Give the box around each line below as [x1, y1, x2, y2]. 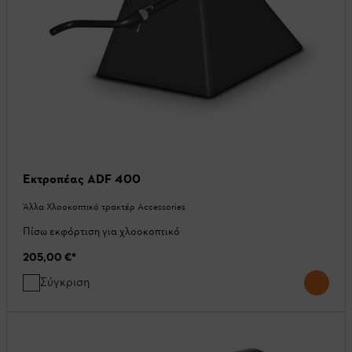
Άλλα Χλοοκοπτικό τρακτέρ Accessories [23, 200, 185, 212]
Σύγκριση [40, 273, 90, 289]
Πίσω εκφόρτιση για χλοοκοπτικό [23, 224, 180, 238]
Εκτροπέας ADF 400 [23, 170, 141, 186]
